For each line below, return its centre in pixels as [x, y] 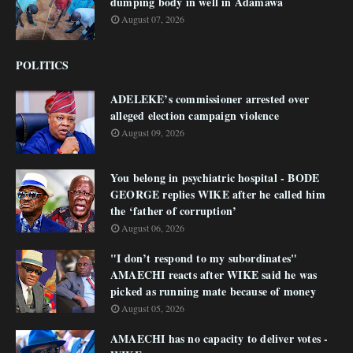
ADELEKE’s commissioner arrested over [210, 99]
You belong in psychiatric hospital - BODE [215, 178]
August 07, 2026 [153, 19]
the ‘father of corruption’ [174, 211]
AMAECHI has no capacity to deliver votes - [219, 338]
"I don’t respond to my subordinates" [204, 258]
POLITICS [43, 65]
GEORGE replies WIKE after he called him [218, 194]
